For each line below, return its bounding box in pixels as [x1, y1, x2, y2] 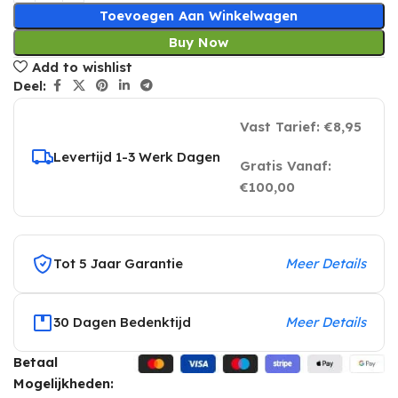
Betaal [13, 354, 58, 371]
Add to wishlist [31, 58, 132, 76]
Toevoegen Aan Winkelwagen [99, 7, 298, 25]
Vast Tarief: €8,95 [239, 118, 362, 136]
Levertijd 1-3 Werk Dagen [53, 148, 220, 166]
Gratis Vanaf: [239, 157, 331, 175]
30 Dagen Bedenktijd [53, 314, 191, 331]
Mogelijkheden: [13, 375, 114, 393]
